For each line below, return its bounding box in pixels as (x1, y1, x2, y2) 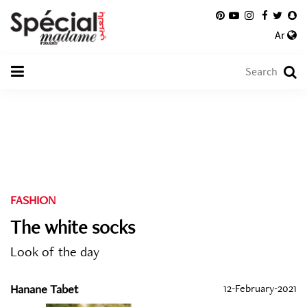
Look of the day (10, 243, 99, 260)
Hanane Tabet (10, 281, 78, 297)
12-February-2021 (223, 281, 297, 295)
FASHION (10, 192, 56, 208)
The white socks (10, 214, 135, 239)
